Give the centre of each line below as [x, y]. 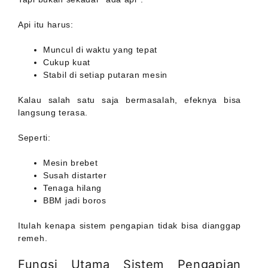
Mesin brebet [71, 163]
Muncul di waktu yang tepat [100, 50]
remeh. [33, 238]
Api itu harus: [46, 25]
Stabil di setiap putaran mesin [105, 75]
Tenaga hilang [73, 188]
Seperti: [34, 138]
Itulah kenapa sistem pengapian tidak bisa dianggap [130, 226]
